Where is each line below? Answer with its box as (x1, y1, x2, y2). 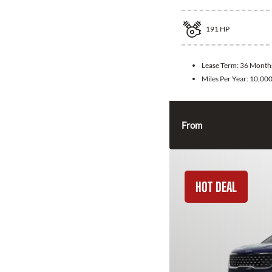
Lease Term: (202, 61, 240, 70)
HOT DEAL (195, 179, 237, 195)
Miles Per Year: (202, 74, 250, 84)
